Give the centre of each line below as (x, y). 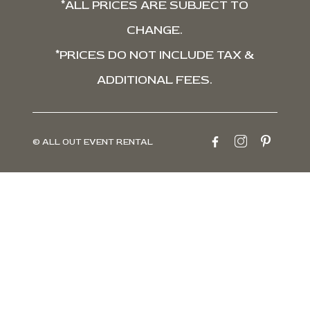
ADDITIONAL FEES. (155, 80)
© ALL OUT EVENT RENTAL (92, 142)
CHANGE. (155, 30)
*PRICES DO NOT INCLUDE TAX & (155, 55)
